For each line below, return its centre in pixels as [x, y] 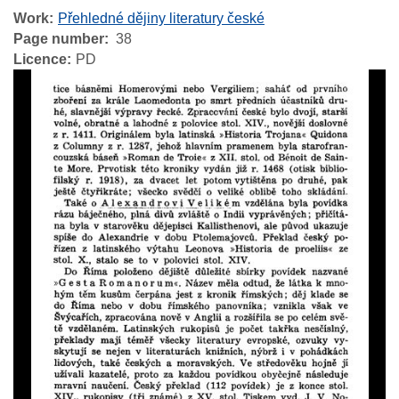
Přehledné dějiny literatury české [161, 19]
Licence [40, 60]
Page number [59, 39]
